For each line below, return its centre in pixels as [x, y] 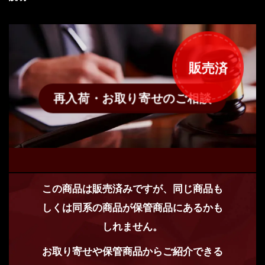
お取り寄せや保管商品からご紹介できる [132, 251]
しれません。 [132, 227]
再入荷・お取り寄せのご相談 [132, 98]
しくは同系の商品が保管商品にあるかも [132, 208]
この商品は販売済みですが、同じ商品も [132, 189]
